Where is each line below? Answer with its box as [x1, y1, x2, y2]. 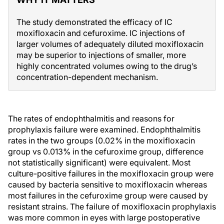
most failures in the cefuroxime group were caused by [8, 190, 208, 200]
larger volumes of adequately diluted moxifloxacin [16, 39, 203, 49]
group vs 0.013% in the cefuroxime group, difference [8, 146, 203, 156]
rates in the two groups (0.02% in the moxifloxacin [8, 135, 195, 145]
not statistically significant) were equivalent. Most [8, 157, 190, 167]
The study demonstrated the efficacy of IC [16, 17, 172, 27]
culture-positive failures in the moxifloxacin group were [8, 168, 213, 178]
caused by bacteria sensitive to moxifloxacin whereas [8, 179, 207, 189]
